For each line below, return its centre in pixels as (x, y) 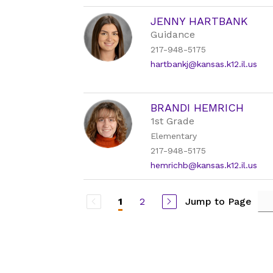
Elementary (174, 136)
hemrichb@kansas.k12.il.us (204, 165)
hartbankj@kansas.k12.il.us (204, 64)
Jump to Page (218, 201)
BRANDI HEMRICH (197, 108)
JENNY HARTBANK (200, 21)
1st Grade (173, 121)
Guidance (173, 34)
